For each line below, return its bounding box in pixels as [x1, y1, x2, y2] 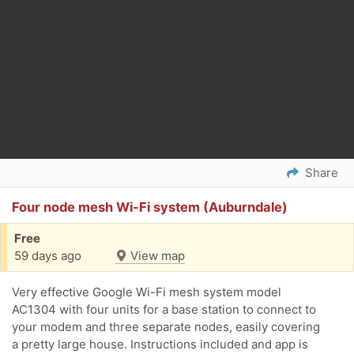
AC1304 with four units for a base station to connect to [12, 302, 316, 318]
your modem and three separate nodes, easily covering [12, 319, 320, 335]
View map [127, 248, 185, 264]
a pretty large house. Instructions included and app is [12, 337, 308, 352]
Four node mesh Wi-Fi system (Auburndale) [12, 199, 288, 216]
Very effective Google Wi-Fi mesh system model [12, 284, 281, 300]
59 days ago [14, 248, 81, 264]
